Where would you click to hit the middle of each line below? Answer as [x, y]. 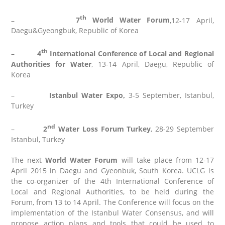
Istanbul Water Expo [86, 95]
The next [28, 160]
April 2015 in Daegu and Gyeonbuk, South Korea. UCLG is [113, 170]
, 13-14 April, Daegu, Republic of [153, 64]
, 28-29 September [182, 129]
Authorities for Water [51, 64]
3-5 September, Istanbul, [171, 95]
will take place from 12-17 [166, 160]
